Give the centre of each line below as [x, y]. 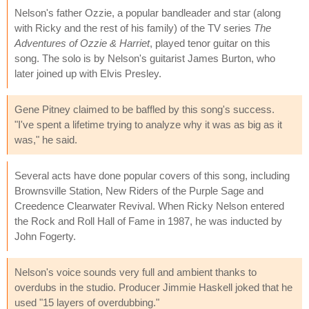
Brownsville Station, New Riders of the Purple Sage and [139, 190]
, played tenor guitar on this [210, 43]
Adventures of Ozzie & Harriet [82, 43]
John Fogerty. [45, 236]
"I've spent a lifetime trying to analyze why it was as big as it [148, 124]
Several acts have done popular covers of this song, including [152, 175]
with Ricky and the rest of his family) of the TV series [134, 28]
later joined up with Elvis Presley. [88, 73]
